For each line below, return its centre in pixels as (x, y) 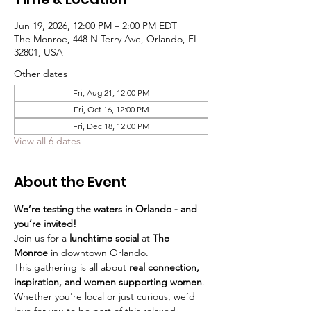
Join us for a (42, 238)
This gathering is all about (72, 267)
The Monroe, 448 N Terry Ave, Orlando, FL (106, 39)
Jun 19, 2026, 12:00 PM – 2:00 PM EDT (95, 25)
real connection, (166, 267)
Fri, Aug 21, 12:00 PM (111, 92)
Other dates (41, 73)
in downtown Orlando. (98, 252)
